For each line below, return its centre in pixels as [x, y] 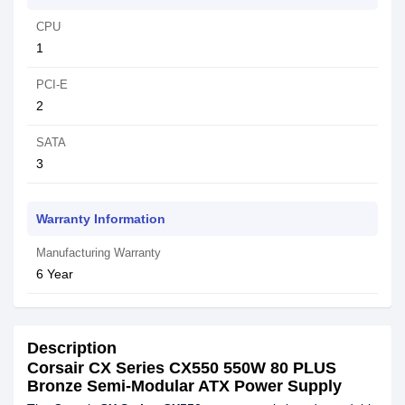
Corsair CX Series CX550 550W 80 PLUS [182, 368]
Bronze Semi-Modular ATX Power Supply [184, 386]
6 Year [55, 274]
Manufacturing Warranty [99, 253]
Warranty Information [101, 219]
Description [72, 348]
